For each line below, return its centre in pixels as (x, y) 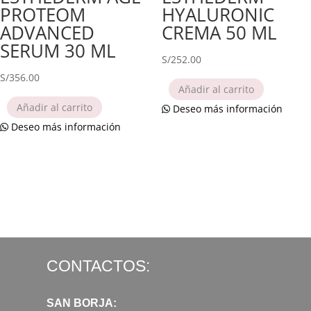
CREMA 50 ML (219, 32)
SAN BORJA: (82, 303)
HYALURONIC (218, 14)
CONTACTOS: (98, 266)
